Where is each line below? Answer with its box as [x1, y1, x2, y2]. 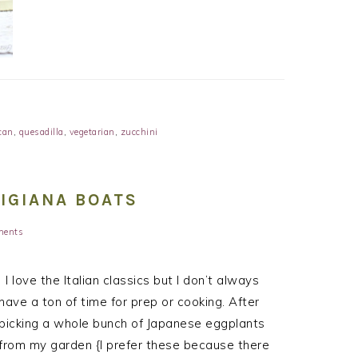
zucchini [120, 125, 158, 137]
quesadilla [18, 125, 64, 137]
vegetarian [69, 125, 115, 137]
